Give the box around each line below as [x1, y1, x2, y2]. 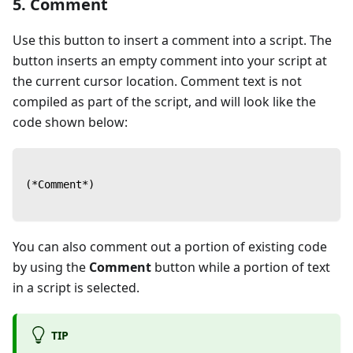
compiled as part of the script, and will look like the [13, 93, 316, 111]
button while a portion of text [151, 258, 330, 277]
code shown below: [13, 113, 128, 132]
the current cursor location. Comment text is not [13, 72, 302, 91]
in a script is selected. [13, 279, 139, 297]
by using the [13, 258, 89, 277]
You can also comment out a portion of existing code [13, 238, 327, 256]
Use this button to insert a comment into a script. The [13, 32, 332, 50]
